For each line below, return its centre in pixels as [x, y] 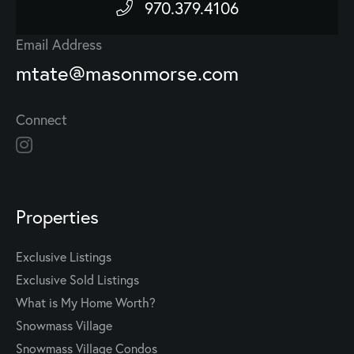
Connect [41, 120]
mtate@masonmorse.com [127, 73]
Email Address [59, 45]
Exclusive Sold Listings [77, 280]
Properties [57, 217]
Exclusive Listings [64, 257]
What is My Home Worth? [86, 303]
